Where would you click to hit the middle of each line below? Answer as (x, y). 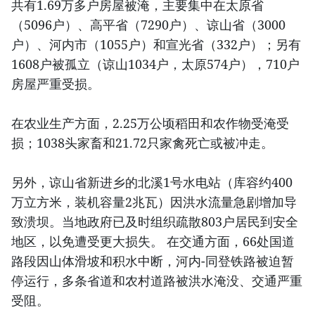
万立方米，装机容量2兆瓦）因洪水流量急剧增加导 (154, 201)
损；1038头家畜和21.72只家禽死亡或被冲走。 (142, 142)
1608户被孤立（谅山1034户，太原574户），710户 (155, 64)
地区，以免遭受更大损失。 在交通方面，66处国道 (153, 241)
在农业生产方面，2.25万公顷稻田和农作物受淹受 (150, 123)
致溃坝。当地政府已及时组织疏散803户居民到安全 (155, 221)
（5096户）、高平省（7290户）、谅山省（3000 (148, 24)
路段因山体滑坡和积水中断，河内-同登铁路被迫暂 (153, 261)
